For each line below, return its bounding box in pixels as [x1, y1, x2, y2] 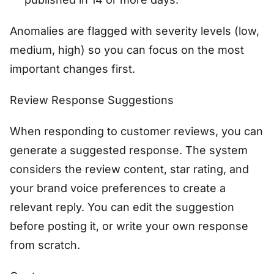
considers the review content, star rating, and [10, 162, 249, 176]
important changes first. [10, 62, 135, 75]
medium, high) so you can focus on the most [10, 43, 244, 56]
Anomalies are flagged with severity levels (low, [10, 24, 259, 37]
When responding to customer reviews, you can [10, 124, 263, 138]
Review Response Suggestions [10, 93, 174, 106]
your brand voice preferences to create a [10, 181, 226, 194]
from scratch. [10, 238, 80, 251]
